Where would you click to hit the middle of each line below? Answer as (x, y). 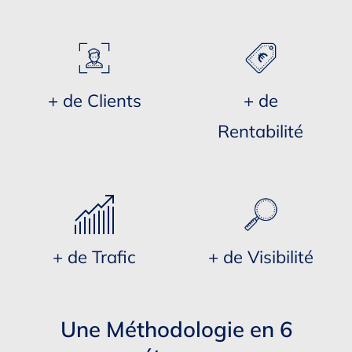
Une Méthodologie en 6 (176, 329)
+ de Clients (94, 100)
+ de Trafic (95, 257)
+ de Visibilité (260, 257)
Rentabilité (261, 131)
